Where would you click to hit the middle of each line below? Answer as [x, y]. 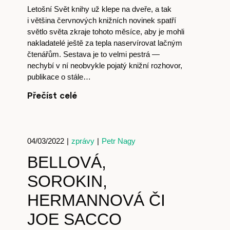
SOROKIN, [67, 181]
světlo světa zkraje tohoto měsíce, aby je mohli [106, 32]
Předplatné [134, 194]
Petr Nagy [118, 141]
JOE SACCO [74, 219]
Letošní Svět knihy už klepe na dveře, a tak [99, 9]
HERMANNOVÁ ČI [96, 200]
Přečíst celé [52, 95]
